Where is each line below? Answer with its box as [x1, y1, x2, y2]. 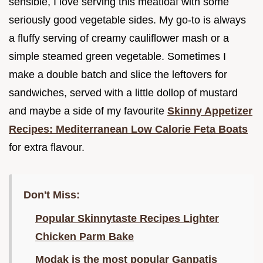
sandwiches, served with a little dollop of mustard [9, 87, 238, 99]
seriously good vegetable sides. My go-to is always [9, 14, 246, 26]
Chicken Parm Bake [35, 231, 134, 243]
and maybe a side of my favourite [9, 105, 167, 117]
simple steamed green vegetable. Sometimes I [9, 50, 226, 63]
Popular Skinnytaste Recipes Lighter [35, 213, 219, 225]
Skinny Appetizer [167, 105, 252, 117]
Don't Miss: [23, 189, 80, 201]
